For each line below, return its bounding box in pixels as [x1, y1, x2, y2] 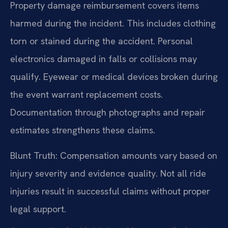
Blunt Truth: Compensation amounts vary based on [10, 149, 217, 161]
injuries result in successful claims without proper [10, 185, 210, 197]
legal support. [10, 203, 66, 215]
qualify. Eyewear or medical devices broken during [10, 71, 218, 83]
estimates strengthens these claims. [10, 124, 155, 136]
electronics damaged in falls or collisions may [10, 53, 197, 65]
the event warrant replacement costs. [10, 89, 163, 101]
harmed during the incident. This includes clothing [10, 17, 216, 30]
